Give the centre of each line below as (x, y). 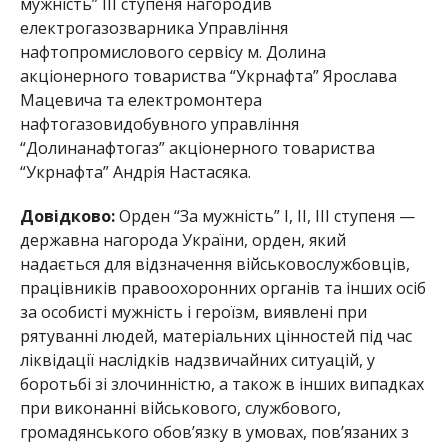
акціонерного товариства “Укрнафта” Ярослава (208, 75)
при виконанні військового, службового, (180, 407)
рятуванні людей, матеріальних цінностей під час (215, 335)
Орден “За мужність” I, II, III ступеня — (264, 215)
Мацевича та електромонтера (140, 99)
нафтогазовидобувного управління (159, 123)
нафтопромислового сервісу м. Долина (172, 51)
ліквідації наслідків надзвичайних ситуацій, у (197, 359)
